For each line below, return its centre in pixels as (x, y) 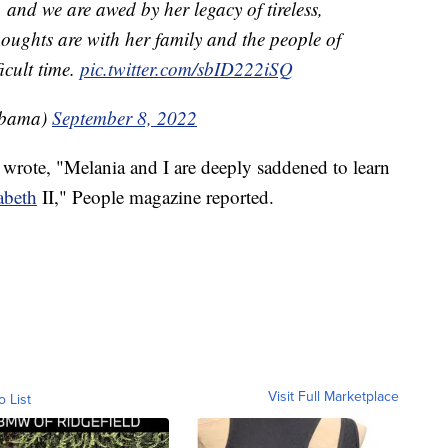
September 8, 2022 (124, 117)
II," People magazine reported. (155, 196)
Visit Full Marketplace (333, 395)
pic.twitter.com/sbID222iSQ (186, 68)
